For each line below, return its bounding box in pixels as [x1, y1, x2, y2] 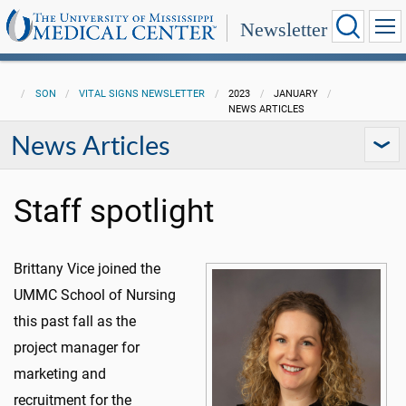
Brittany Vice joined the [14, 260, 160, 277]
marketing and [14, 365, 106, 382]
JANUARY [273, 88, 318, 100]
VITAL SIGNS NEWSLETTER [79, 88, 206, 100]
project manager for [14, 339, 140, 356]
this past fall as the [14, 313, 136, 330]
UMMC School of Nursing [14, 286, 176, 304]
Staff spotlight [14, 192, 214, 230]
